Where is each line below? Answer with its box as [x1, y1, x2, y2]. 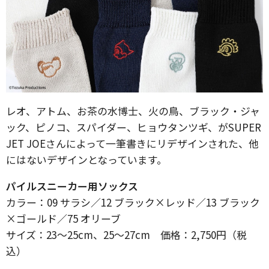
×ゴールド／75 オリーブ [6, 210, 121, 226]
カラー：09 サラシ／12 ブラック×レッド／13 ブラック [6, 194, 260, 210]
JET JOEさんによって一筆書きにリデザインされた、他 [6, 135, 259, 151]
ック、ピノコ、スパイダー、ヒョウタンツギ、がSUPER [6, 119, 261, 134]
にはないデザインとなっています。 [6, 151, 167, 167]
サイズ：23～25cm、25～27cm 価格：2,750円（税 [6, 226, 247, 242]
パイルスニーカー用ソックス [6, 178, 138, 193]
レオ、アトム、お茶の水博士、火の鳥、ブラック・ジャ [6, 103, 260, 118]
